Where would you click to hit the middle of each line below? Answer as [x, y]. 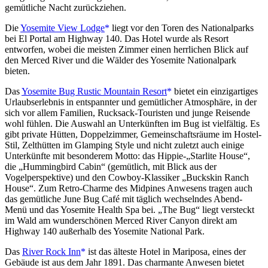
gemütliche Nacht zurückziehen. [66, 7]
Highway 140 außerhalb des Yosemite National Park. [105, 231]
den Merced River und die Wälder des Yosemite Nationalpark [121, 60]
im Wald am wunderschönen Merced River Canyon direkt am [121, 220]
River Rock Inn [51, 251]
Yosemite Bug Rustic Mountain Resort [94, 91]
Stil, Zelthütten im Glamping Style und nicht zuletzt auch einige [124, 145]
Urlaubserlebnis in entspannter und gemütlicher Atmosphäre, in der [131, 102]
